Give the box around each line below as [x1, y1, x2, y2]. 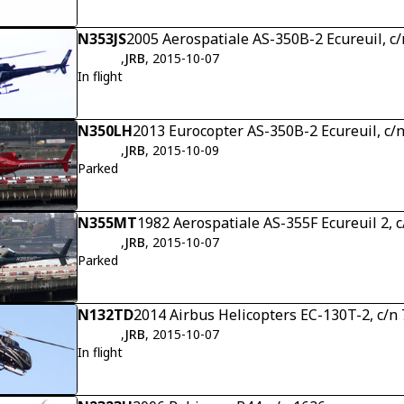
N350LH [78, 121, 133, 142]
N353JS [78, 29, 126, 50]
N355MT [78, 213, 137, 234]
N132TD [78, 305, 133, 326]
